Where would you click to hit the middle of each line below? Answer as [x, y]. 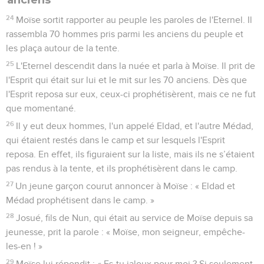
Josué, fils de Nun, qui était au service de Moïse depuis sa [135, 218]
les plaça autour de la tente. [63, 48]
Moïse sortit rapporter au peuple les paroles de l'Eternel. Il [134, 20]
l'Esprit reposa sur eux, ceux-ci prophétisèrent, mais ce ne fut [131, 94]
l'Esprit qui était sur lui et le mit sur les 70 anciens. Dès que [126, 80]
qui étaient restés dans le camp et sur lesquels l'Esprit [115, 140]
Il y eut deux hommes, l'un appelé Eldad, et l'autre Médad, [135, 126]
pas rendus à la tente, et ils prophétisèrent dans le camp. [122, 168]
